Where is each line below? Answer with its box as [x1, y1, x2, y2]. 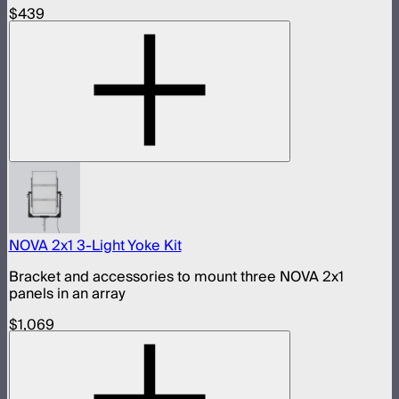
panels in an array [8, 281, 126, 306]
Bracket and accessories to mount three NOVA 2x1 [8, 264, 344, 289]
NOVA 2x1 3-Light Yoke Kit [8, 232, 182, 258]
